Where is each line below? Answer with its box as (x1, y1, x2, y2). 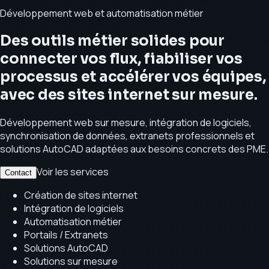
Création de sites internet (24, 189, 138, 202)
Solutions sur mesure (24, 255, 118, 268)
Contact (5, 168, 32, 177)
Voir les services (37, 165, 109, 178)
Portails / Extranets (24, 228, 108, 241)
